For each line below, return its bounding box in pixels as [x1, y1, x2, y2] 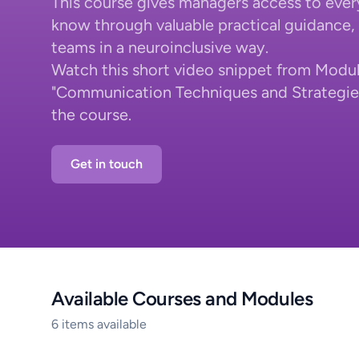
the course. [51, 105, 131, 124]
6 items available [51, 317, 147, 332]
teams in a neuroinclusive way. [51, 38, 272, 57]
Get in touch [71, 156, 143, 171]
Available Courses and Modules [51, 287, 313, 310]
